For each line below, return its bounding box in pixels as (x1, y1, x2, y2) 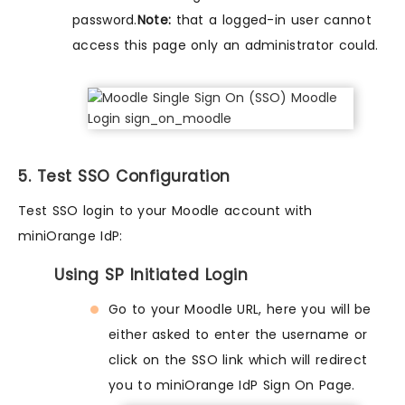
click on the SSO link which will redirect (108, 351, 368, 370)
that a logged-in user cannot (171, 11, 372, 30)
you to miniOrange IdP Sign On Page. (108, 376, 355, 395)
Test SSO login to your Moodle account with (18, 202, 313, 221)
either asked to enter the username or (108, 325, 368, 344)
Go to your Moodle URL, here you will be (108, 300, 372, 319)
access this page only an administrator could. (72, 36, 379, 55)
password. (72, 11, 137, 30)
